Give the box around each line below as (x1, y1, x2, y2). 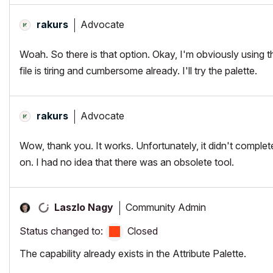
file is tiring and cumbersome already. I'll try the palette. (19, 65, 257, 77)
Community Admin (126, 200, 206, 213)
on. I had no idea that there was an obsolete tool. (19, 156, 234, 168)
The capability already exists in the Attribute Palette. (19, 247, 246, 260)
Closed (127, 225, 158, 237)
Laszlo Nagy (54, 201, 113, 213)
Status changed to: (19, 225, 105, 237)
